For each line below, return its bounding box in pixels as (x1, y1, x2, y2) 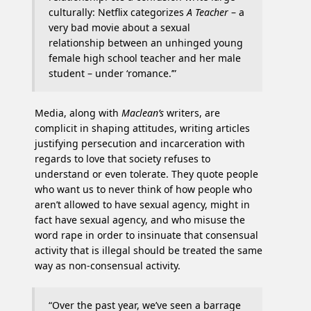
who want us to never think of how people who (35, 183, 252, 196)
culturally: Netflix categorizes (49, 6, 187, 19)
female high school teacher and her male (49, 51, 241, 65)
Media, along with (35, 106, 121, 120)
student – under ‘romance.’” (49, 67, 176, 81)
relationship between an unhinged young (49, 36, 243, 50)
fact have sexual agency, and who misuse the (35, 213, 245, 227)
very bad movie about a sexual (49, 21, 190, 35)
